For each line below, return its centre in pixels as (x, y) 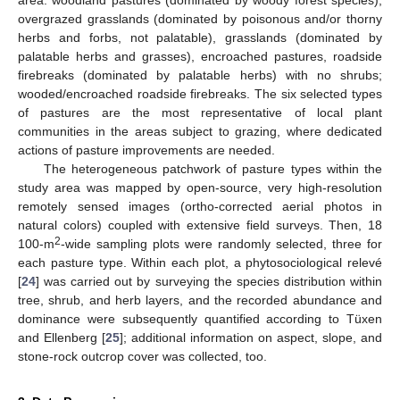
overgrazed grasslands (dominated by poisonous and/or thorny (200, 19)
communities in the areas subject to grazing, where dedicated (200, 132)
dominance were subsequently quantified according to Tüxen (200, 319)
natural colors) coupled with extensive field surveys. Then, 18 (200, 225)
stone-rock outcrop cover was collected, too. (142, 357)
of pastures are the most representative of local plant (200, 113)
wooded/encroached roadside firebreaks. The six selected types (200, 94)
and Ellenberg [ (62, 338)
